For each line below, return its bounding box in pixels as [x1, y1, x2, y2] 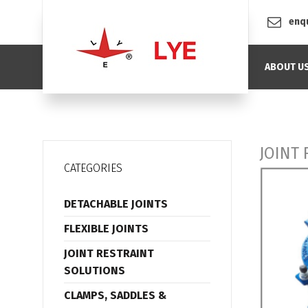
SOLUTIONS [64, 264, 125, 277]
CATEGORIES [64, 162, 122, 175]
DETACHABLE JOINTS [64, 197, 168, 210]
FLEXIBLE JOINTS [64, 222, 148, 235]
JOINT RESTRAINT [64, 247, 154, 260]
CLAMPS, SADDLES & [64, 289, 166, 302]
